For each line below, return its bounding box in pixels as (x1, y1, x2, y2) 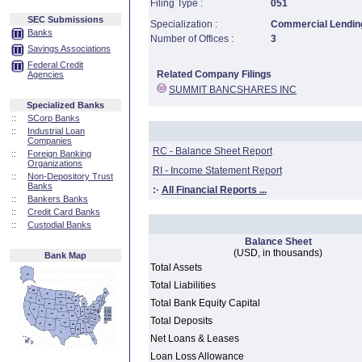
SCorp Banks (27, 113, 80, 123)
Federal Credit (27, 60, 83, 69)
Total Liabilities (149, 280, 216, 291)
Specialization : (149, 19, 217, 30)
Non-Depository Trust (27, 171, 113, 181)
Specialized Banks (27, 100, 104, 110)
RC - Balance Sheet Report (152, 145, 272, 157)
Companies (27, 136, 72, 145)
